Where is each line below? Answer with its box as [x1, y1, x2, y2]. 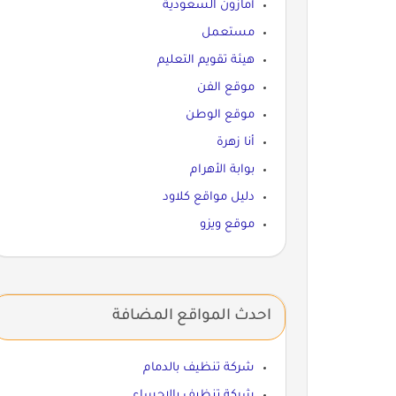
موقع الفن [196, 80, 255, 95]
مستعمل [201, 26, 255, 40]
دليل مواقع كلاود [162, 190, 255, 204]
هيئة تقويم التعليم [156, 53, 255, 67]
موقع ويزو [199, 217, 255, 232]
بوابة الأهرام [189, 163, 255, 177]
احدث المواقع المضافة [111, 308, 271, 325]
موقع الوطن [185, 108, 255, 122]
